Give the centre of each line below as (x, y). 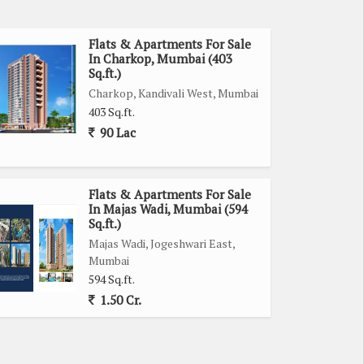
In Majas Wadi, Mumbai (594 (168, 208)
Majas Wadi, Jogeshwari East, (162, 243)
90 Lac (116, 132)
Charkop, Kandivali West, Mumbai (173, 93)
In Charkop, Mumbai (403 (160, 58)
